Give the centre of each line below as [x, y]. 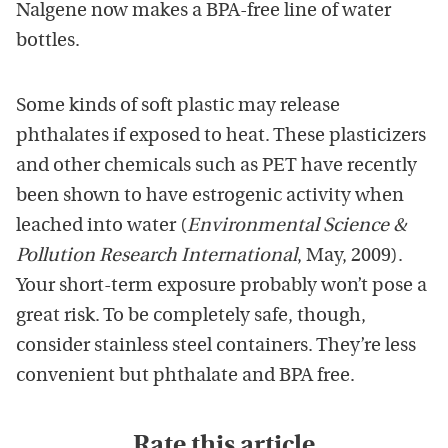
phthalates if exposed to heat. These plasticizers [221, 136]
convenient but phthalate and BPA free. [185, 376]
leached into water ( [101, 226]
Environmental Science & [296, 226]
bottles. [48, 41]
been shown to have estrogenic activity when [210, 196]
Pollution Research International [156, 256]
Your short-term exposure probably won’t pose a [221, 286]
